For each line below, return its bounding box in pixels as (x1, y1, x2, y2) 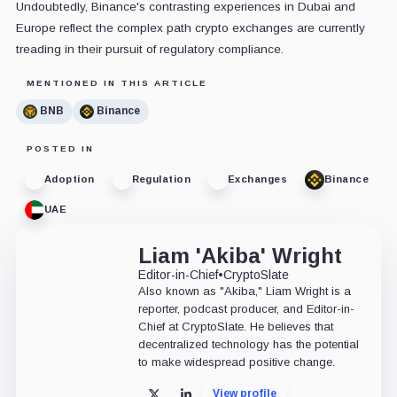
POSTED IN (26, 143, 94, 153)
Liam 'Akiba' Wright (137, 243, 342, 268)
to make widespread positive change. (137, 354, 335, 369)
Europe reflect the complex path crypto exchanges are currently (15, 20, 365, 35)
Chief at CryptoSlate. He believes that (137, 319, 333, 333)
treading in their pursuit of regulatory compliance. (15, 42, 284, 56)
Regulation (131, 174, 191, 185)
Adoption (43, 174, 95, 185)
